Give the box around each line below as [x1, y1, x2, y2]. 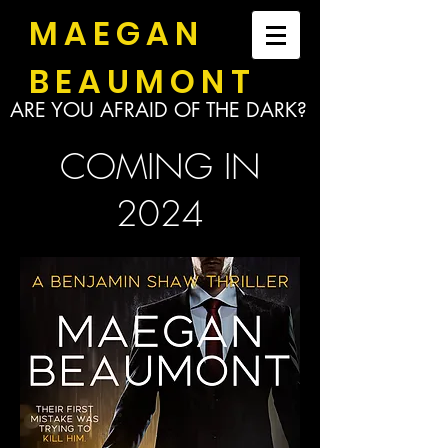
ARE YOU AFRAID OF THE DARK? [10, 97, 307, 123]
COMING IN [59, 143, 261, 190]
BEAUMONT [29, 59, 256, 104]
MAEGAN [29, 11, 205, 56]
